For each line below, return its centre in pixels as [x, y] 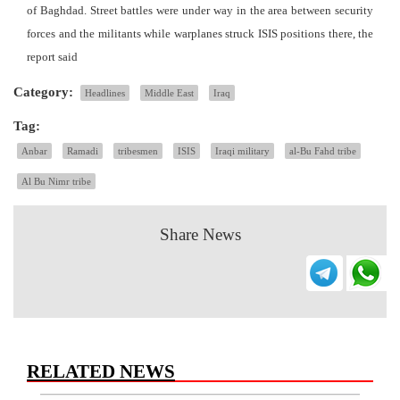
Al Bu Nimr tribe [56, 181]
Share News [200, 234]
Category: [43, 92]
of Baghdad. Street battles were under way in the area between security [200, 10]
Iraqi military [242, 150]
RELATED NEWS [101, 371]
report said [52, 56]
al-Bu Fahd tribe [323, 150]
